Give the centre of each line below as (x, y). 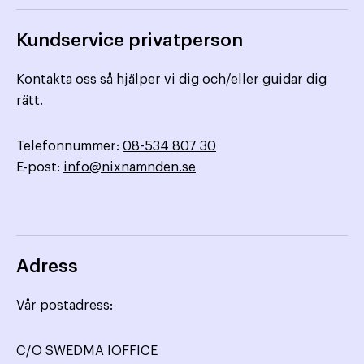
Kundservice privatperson (130, 41)
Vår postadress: (65, 306)
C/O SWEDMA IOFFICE (87, 351)
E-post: (40, 168)
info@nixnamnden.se (130, 168)
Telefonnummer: (69, 147)
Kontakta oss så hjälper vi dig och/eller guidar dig (171, 80)
